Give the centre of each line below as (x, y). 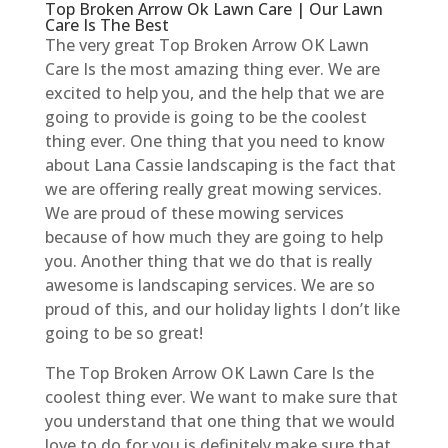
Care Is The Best (106, 24)
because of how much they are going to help (213, 236)
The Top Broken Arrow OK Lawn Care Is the (209, 372)
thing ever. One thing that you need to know (214, 140)
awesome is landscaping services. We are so (209, 284)
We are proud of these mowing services (194, 212)
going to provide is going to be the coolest (205, 116)
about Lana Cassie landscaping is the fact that (220, 164)
